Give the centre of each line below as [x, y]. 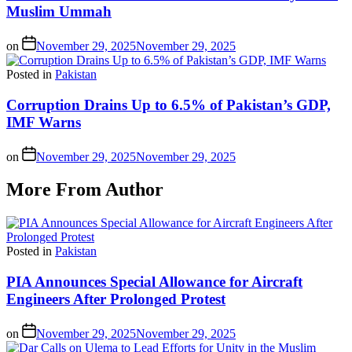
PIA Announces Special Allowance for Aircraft [154, 282]
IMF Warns [44, 122]
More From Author [85, 190]
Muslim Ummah [59, 12]
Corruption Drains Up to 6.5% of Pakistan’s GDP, [169, 104]
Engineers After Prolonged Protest [116, 299]
